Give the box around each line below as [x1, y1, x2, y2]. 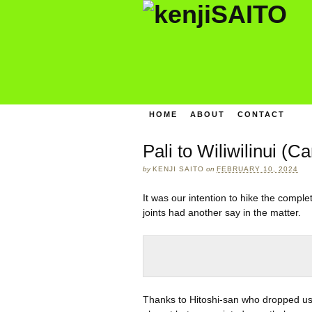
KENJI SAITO [153, 164, 204, 173]
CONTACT [237, 109, 285, 118]
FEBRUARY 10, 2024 [217, 164, 298, 173]
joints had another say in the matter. [143, 206, 301, 218]
